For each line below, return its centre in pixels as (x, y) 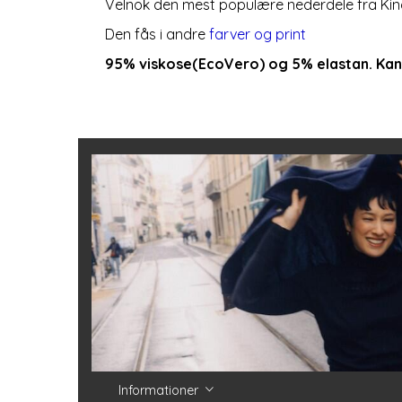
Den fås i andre (155, 35)
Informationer (160, 390)
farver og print (256, 35)
